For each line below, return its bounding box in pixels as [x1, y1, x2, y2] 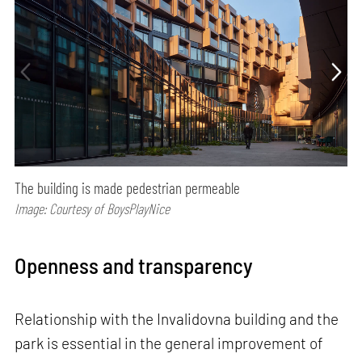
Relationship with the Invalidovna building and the [15, 309, 339, 328]
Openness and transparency [15, 251, 254, 278]
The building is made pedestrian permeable [15, 179, 241, 198]
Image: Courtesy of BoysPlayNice [15, 200, 170, 218]
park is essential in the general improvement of [15, 333, 324, 352]
